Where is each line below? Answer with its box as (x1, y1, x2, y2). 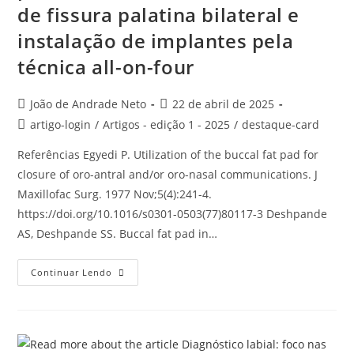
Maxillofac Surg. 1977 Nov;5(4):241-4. (17, 186, 213, 201)
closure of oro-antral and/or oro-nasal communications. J (17, 167, 318, 182)
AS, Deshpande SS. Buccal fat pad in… (17, 226, 218, 241)
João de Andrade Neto (30, 96, 147, 111)
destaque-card (242, 117, 320, 132)
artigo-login (30, 117, 92, 132)
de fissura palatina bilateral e (17, 2, 300, 28)
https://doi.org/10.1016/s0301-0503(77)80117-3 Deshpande (17, 206, 328, 221)
